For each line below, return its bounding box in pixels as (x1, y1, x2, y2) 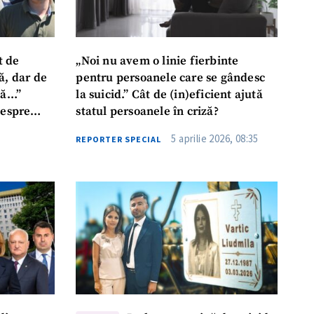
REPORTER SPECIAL (76, 133, 162, 144)
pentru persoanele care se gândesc (76, 70, 266, 86)
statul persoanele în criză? (76, 104, 219, 119)
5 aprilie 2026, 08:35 (171, 131, 259, 145)
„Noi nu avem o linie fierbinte (76, 53, 239, 69)
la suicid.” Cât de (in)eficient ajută (76, 87, 263, 102)
